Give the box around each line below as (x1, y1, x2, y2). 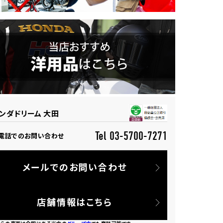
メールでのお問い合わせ (22, 160, 127, 173)
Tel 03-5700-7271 (95, 129, 167, 143)
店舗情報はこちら (37, 195, 112, 208)
